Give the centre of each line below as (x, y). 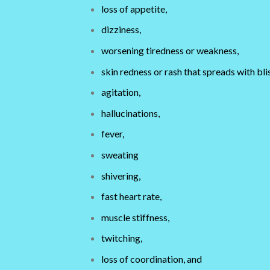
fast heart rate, (131, 196)
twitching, (121, 238)
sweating (120, 154)
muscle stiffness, (135, 217)
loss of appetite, (134, 8)
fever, (112, 134)
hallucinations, (130, 113)
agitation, (121, 92)
